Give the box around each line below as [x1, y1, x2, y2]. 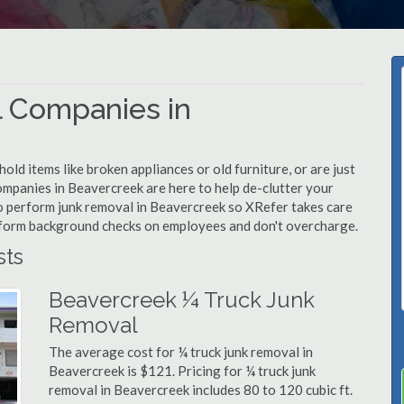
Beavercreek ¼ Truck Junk [49, 287, 315, 313]
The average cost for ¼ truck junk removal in [49, 344, 313, 360]
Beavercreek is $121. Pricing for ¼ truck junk [49, 363, 316, 379]
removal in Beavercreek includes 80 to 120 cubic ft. [49, 381, 353, 398]
